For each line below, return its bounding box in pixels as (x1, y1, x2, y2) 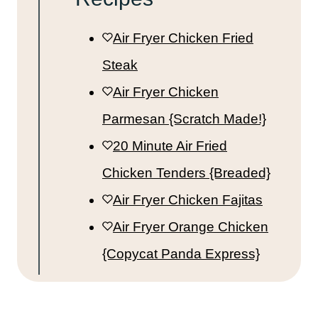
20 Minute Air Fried (113, 138, 227, 153)
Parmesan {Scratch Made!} (102, 111, 266, 126)
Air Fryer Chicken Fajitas (113, 192, 263, 207)
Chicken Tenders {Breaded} (102, 165, 270, 180)
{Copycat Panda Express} (102, 246, 260, 261)
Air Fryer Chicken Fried (113, 30, 253, 45)
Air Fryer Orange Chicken (113, 219, 268, 234)
